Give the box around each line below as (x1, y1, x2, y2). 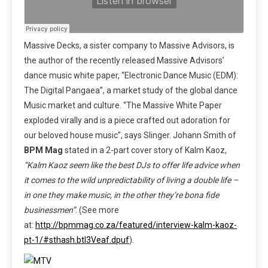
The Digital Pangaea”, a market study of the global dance (24, 86, 237, 96)
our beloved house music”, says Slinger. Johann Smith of (24, 130, 236, 141)
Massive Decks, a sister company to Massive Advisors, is (24, 41, 234, 51)
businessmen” (24, 205, 75, 215)
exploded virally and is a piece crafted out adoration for (24, 115, 230, 126)
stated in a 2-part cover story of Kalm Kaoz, (63, 145, 227, 156)
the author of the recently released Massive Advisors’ (24, 56, 224, 66)
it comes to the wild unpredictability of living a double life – (24, 175, 238, 185)
